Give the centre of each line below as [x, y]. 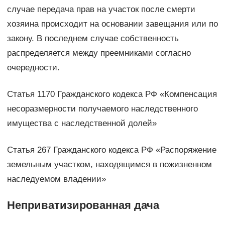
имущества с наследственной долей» [82, 123]
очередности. [33, 67]
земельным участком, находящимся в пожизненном [109, 164]
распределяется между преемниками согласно [99, 53]
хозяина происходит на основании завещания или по [112, 24]
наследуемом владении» [56, 179]
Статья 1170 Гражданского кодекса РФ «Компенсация [112, 94]
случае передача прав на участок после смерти [101, 9]
